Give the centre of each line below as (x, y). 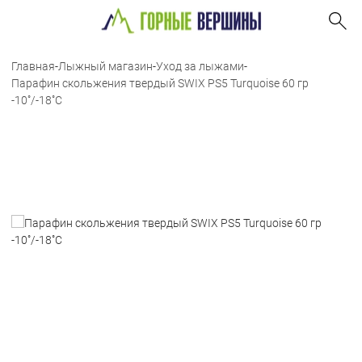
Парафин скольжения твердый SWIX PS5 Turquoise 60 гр (160, 83)
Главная (33, 66)
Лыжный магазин (105, 66)
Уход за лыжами (200, 66)
